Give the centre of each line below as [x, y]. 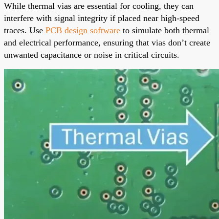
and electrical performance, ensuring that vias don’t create [107, 42]
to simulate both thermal [165, 30]
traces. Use [25, 30]
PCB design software [83, 30]
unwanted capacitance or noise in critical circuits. [92, 55]
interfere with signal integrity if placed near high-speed [102, 18]
